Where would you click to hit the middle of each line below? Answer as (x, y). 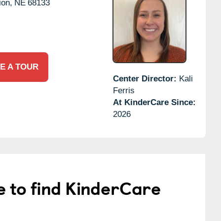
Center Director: (146, 78)
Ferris (124, 90)
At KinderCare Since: (154, 102)
